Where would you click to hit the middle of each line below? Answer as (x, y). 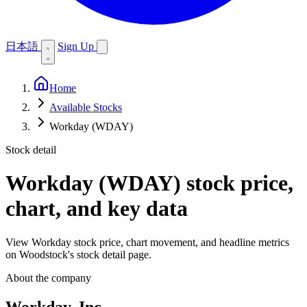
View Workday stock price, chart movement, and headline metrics (147, 242)
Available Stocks (86, 107)
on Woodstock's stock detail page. (78, 254)
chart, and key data (97, 209)
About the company (48, 278)
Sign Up (77, 46)
